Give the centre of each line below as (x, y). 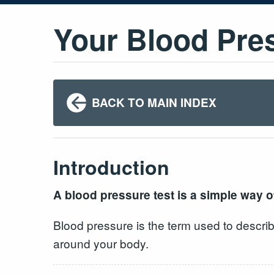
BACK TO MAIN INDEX (154, 102)
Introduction (111, 167)
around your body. (101, 243)
